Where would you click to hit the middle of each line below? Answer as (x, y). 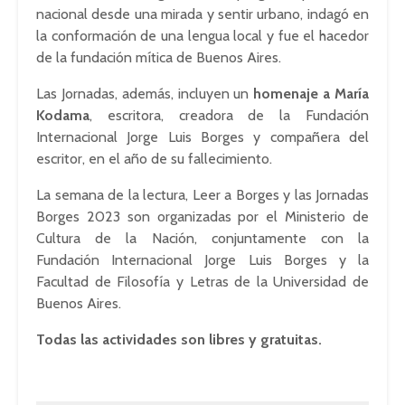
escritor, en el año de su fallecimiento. (154, 159)
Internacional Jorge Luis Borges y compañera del (202, 137)
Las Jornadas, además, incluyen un (145, 94)
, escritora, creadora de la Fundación (229, 116)
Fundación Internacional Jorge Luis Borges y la (202, 260)
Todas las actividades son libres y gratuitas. (179, 340)
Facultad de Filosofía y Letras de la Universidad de (202, 282)
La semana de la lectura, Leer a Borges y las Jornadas (202, 195)
